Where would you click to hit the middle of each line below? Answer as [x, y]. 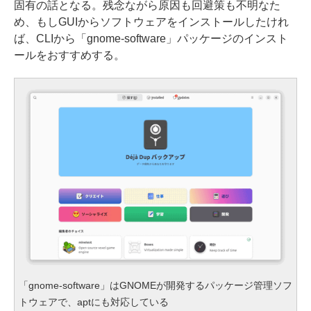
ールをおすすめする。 [69, 55]
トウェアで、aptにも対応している [94, 302]
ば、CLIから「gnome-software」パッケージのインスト [151, 38]
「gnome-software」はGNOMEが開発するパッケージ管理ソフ [155, 285]
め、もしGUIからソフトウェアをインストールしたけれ [151, 22]
